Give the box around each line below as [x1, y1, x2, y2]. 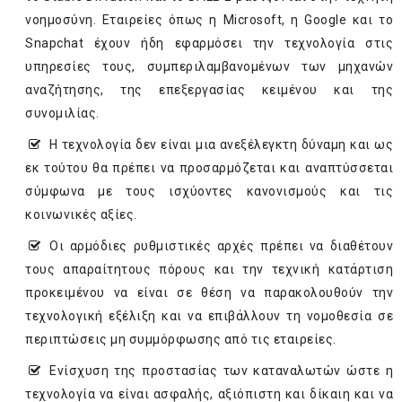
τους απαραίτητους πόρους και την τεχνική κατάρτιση [25, 262, 393, 277]
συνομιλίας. [25, 106, 100, 121]
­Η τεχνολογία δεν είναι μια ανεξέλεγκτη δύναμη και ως [49, 137, 393, 153]
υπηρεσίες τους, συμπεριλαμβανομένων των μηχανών [25, 59, 393, 74]
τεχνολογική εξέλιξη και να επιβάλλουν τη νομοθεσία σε [25, 309, 393, 324]
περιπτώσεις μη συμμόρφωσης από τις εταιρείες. [25, 332, 336, 347]
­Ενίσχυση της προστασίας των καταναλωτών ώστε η [49, 363, 393, 379]
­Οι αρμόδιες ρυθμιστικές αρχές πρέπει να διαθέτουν [49, 239, 393, 254]
